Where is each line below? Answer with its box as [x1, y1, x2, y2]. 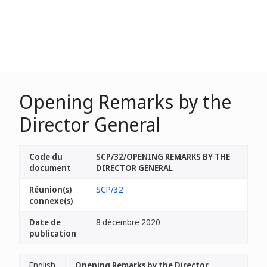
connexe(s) [29, 195, 73, 206]
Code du [29, 151, 63, 162]
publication [29, 228, 76, 239]
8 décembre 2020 [96, 216, 160, 228]
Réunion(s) [29, 184, 72, 195]
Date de [29, 216, 61, 228]
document [29, 162, 71, 173]
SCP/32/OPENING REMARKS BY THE [96, 151, 230, 162]
